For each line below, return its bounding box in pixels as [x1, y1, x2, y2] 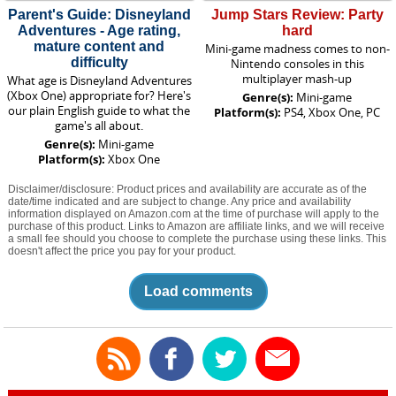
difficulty [70, 55, 128, 71]
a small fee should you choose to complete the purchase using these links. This [7, 232, 386, 245]
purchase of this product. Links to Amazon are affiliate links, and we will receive [7, 220, 385, 232]
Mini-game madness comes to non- [204, 41, 390, 57]
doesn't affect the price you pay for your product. [7, 245, 236, 257]
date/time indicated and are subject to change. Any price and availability [7, 195, 351, 208]
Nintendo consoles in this [230, 56, 364, 72]
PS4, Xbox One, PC [284, 104, 380, 121]
